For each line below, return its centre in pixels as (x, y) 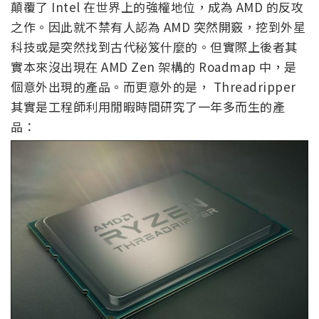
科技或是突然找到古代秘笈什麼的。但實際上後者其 (154, 47)
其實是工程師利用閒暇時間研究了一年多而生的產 (148, 107)
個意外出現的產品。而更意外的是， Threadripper (153, 87)
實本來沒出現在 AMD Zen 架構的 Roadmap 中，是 (154, 67)
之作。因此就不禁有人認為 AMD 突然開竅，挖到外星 (158, 27)
